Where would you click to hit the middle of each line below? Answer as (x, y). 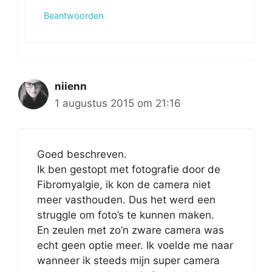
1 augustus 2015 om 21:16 (118, 104)
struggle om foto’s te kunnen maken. (126, 215)
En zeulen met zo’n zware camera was (131, 230)
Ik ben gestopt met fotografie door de (129, 169)
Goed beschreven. (82, 154)
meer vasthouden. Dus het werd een (126, 199)
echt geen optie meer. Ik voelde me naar (135, 245)
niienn (71, 87)
